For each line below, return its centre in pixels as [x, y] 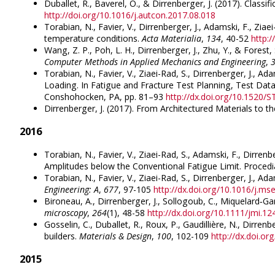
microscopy [66, 212]
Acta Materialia [172, 39]
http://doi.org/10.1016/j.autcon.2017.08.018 [130, 15]
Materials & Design [115, 236]
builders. [62, 236]
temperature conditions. [93, 39]
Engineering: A [72, 189]
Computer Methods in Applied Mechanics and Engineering [155, 62]
